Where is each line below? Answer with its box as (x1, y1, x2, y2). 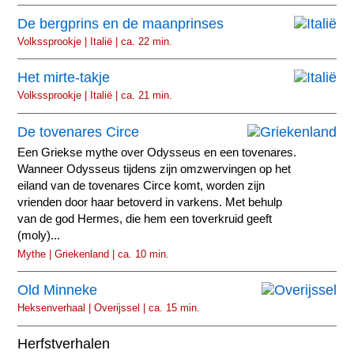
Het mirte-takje (17, 70, 111, 86)
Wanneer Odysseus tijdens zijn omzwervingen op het (17, 162, 292, 175)
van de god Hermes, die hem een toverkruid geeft (17, 212, 273, 225)
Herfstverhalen (17, 336, 111, 352)
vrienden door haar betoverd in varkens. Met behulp (17, 195, 283, 209)
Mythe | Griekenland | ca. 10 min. (17, 247, 170, 260)
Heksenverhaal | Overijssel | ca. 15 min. (17, 302, 201, 314)
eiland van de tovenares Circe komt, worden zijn (17, 179, 265, 192)
